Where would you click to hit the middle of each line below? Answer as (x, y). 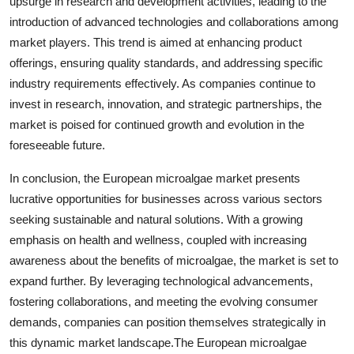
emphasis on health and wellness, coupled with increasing (158, 240)
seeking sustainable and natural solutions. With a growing (156, 219)
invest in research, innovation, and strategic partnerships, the (166, 104)
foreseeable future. (57, 145)
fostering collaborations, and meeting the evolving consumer (164, 301)
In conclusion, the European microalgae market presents (155, 178)
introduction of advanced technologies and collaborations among (174, 22)
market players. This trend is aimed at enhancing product (156, 42)
